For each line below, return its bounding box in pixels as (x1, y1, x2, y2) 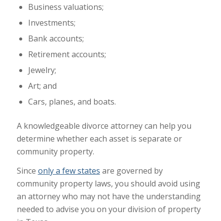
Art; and (28, 80, 57, 91)
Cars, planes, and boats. (28, 96, 116, 107)
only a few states (37, 165, 100, 177)
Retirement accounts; (28, 48, 106, 60)
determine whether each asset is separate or (16, 133, 182, 144)
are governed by (100, 165, 163, 177)
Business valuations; (28, 1, 104, 12)
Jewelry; (28, 64, 56, 75)
